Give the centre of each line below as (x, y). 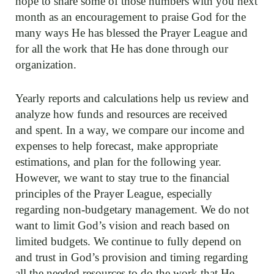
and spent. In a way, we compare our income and (130, 130)
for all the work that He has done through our (122, 49)
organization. (46, 65)
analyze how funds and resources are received (121, 114)
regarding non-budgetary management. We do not (132, 209)
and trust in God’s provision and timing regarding (132, 257)
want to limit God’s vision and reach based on (123, 225)
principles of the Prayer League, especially (114, 193)
